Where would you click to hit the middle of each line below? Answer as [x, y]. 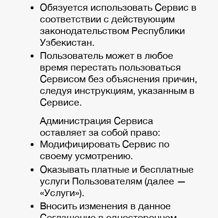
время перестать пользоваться [110, 67]
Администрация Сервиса [97, 121]
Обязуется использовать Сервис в [118, 7]
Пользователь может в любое [107, 55]
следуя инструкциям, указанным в [117, 91]
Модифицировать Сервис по [105, 144]
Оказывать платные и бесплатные [117, 169]
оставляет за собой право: [100, 132]
